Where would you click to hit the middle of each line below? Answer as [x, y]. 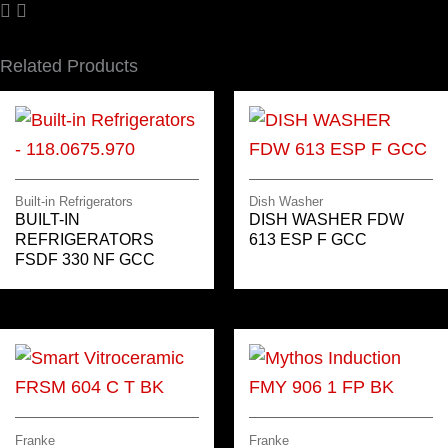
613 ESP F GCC [308, 240]
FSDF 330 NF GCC [85, 260]
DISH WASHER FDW [326, 220]
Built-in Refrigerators [74, 202]
